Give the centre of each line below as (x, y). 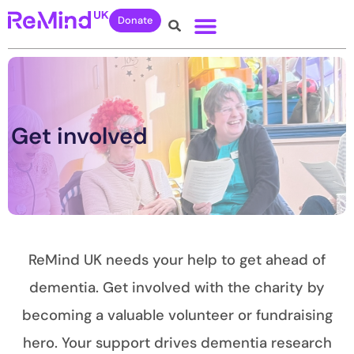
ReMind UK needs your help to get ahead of (177, 260)
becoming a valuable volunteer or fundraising (177, 315)
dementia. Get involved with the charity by (177, 288)
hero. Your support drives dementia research (177, 343)
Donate (136, 20)
